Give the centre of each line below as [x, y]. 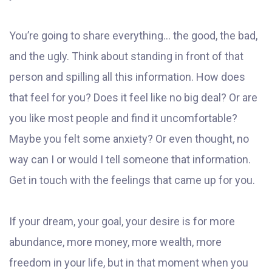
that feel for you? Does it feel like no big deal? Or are [133, 98]
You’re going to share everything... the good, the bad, [133, 36]
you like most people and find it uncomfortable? [123, 118]
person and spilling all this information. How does [127, 77]
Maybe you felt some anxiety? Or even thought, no [129, 139]
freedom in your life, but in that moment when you [129, 263]
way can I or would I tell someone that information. [130, 160]
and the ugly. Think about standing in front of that [126, 56]
